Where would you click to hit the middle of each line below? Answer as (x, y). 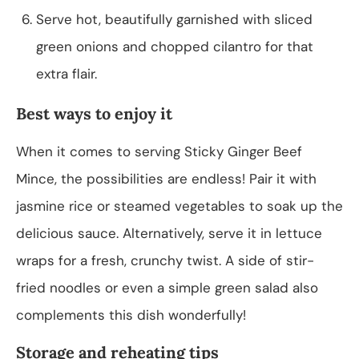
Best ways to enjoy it (94, 113)
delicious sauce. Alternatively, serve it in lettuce (169, 233)
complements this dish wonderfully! (131, 315)
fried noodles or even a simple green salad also (167, 287)
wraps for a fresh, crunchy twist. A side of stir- (165, 260)
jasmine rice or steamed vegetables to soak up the (179, 206)
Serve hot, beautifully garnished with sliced (174, 19)
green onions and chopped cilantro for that (175, 46)
